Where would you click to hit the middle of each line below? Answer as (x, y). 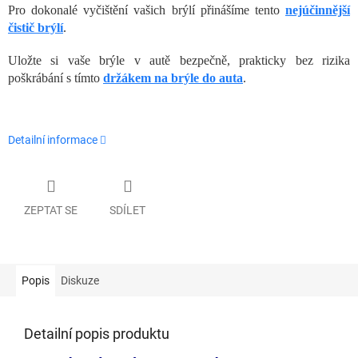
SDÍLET (127, 210)
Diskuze (80, 280)
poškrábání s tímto (56, 78)
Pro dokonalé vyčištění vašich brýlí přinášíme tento (147, 10)
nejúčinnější (318, 10)
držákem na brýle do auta (173, 78)
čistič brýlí (36, 28)
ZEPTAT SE (51, 210)
